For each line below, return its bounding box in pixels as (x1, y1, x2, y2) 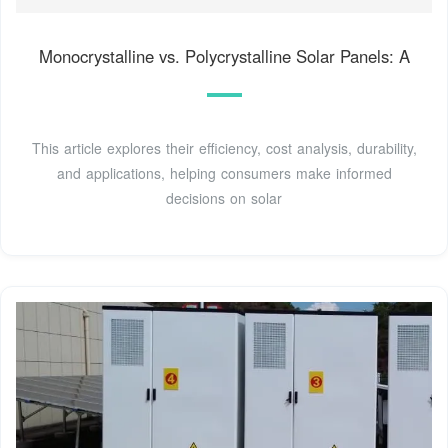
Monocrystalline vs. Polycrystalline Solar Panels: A (38, 43, 410, 68)
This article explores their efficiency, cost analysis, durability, (31, 137, 417, 158)
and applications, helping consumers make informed (56, 162, 392, 183)
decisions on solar (166, 187, 282, 208)
